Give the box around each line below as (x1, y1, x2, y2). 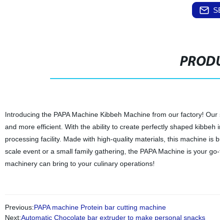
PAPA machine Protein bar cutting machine (33, 203, 166, 211)
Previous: (4, 203, 34, 211)
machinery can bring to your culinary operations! (4, 160, 155, 167)
